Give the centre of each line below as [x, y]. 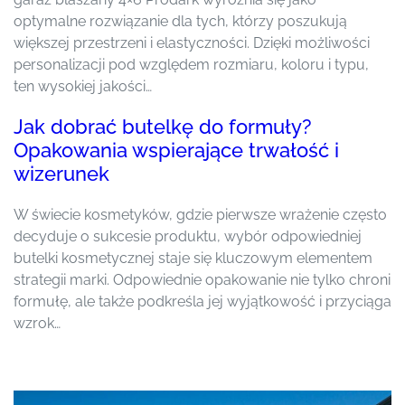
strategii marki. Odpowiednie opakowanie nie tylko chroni [202, 279]
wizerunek [61, 174]
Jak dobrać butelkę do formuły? [163, 127]
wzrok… [37, 323]
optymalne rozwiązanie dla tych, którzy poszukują [180, 21]
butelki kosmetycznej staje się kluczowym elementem [193, 258]
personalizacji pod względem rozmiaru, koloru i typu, [191, 64]
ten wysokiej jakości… [83, 86]
